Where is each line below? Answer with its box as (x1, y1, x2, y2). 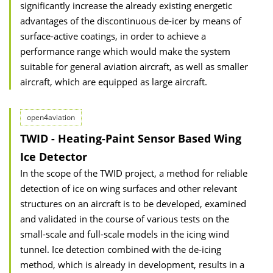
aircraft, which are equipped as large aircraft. (20, 76, 207, 88)
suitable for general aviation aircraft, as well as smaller (20, 60, 248, 73)
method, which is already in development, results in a (20, 258, 244, 271)
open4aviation (27, 112, 75, 122)
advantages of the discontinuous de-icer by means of (20, 15, 241, 27)
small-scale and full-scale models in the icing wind (20, 228, 229, 240)
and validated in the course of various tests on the (20, 213, 229, 225)
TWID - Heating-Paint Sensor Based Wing (20, 131, 241, 146)
